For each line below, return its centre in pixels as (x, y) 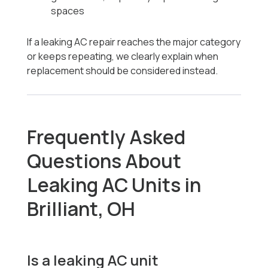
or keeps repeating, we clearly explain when (123, 57)
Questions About (104, 161)
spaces (68, 11)
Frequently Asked (106, 137)
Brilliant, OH (81, 209)
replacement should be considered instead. (123, 71)
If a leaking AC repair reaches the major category (134, 42)
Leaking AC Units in (114, 185)
